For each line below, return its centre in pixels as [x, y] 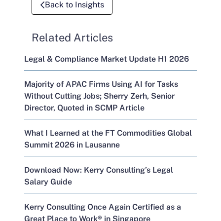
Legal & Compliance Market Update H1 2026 [107, 59]
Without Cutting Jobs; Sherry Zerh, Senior [99, 96]
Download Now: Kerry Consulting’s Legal [99, 170]
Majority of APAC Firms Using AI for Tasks [101, 84]
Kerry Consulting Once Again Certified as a [103, 207]
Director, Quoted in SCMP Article [84, 108]
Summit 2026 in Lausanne [72, 145]
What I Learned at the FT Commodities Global [108, 133]
